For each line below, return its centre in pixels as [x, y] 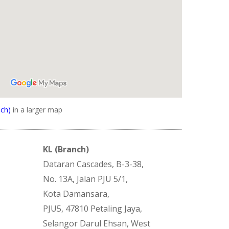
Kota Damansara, [76, 194]
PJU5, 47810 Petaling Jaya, [93, 209]
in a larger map [36, 110]
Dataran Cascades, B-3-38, [94, 164]
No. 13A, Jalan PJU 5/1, [87, 179]
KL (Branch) [66, 150]
